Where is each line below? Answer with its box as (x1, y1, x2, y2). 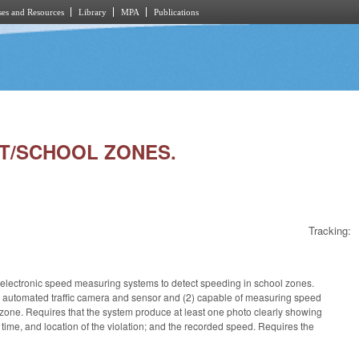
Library (79, 7, 107, 17)
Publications (154, 7, 199, 17)
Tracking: (309, 223, 351, 239)
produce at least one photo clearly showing (135, 304, 323, 318)
